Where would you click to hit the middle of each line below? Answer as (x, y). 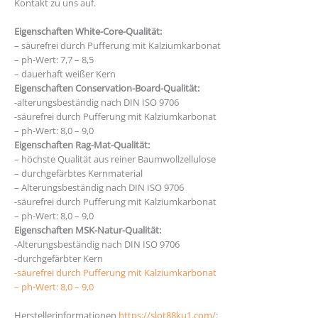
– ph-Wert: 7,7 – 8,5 (54, 60)
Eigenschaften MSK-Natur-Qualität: (88, 230)
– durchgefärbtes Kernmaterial (78, 174)
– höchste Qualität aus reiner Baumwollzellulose (115, 159)
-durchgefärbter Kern (60, 259)
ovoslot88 (126, 259)
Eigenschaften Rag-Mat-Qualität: (82, 145)
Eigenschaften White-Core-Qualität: (88, 32)
